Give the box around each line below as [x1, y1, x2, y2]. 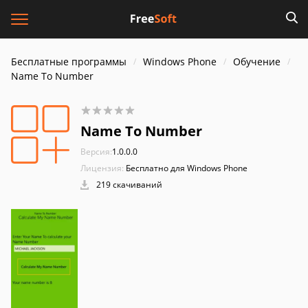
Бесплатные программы [11, 55, 126, 68]
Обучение [233, 55, 280, 68]
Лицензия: [80, 162, 124, 174]
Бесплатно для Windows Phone [126, 162, 247, 174]
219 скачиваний [94, 179, 162, 190]
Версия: [80, 146, 112, 157]
